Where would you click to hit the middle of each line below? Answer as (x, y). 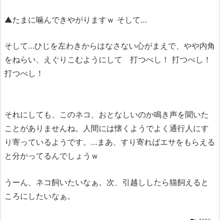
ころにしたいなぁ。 (40, 196)
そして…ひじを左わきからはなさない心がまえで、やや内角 (110, 46)
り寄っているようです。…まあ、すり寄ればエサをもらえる (110, 142)
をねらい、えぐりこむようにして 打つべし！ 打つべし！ (108, 60)
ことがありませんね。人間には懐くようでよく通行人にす (107, 128)
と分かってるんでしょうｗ (52, 156)
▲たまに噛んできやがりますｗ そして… (76, 19)
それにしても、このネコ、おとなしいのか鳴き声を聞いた (107, 115)
